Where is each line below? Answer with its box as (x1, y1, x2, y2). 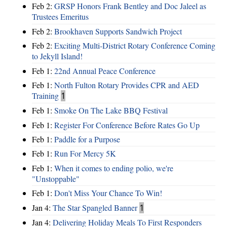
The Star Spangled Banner (53, 202, 137, 213)
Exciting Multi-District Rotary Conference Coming (54, 40, 215, 51)
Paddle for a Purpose (54, 134, 120, 145)
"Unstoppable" (32, 173, 80, 184)
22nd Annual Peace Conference (54, 65, 156, 76)
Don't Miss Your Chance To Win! (54, 187, 162, 199)
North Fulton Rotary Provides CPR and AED (54, 79, 199, 90)
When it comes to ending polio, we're (54, 162, 173, 173)
